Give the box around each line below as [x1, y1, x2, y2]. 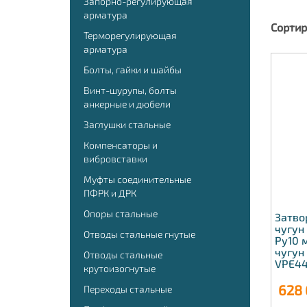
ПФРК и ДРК [84, 187, 136, 199]
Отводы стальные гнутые [84, 228, 195, 240]
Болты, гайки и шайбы [84, 64, 182, 75]
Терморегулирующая [84, 29, 177, 41]
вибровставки [84, 153, 147, 164]
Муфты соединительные [84, 173, 191, 185]
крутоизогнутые [84, 262, 156, 274]
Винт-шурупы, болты [84, 84, 177, 96]
